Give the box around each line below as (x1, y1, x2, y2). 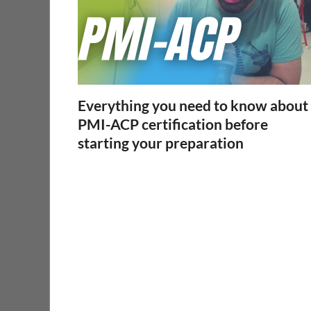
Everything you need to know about (78, 96, 308, 114)
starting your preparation (78, 133, 244, 151)
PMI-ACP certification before (78, 115, 268, 133)
